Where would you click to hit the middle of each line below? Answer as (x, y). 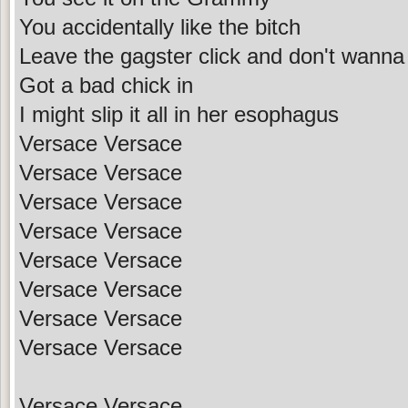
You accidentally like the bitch (160, 26)
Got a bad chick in (106, 85)
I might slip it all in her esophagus (179, 114)
